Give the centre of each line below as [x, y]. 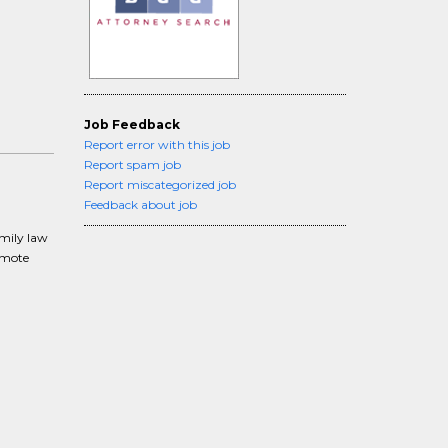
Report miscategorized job [159, 184]
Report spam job [132, 164]
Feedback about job [140, 204]
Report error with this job [156, 144]
